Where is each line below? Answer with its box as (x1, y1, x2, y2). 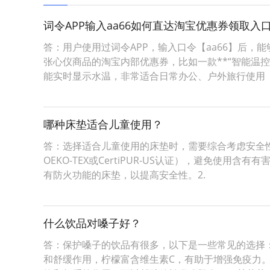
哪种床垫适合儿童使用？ (43, 117, 163, 131)
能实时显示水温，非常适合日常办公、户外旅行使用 (43, 69, 265, 83)
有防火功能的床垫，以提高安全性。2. (43, 168, 206, 181)
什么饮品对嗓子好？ (43, 216, 141, 230)
